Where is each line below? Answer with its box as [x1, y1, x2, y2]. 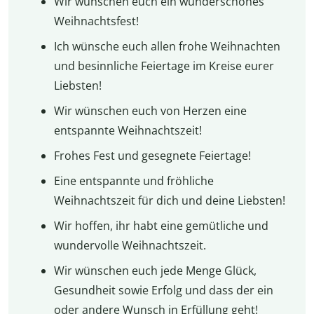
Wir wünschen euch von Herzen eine [53, 103, 247, 119]
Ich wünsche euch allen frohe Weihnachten [53, 39, 280, 55]
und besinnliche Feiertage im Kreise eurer [53, 58, 274, 74]
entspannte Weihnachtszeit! [53, 123, 202, 139]
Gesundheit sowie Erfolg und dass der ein [53, 282, 273, 299]
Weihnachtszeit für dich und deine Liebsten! [53, 193, 285, 209]
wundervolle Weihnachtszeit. [53, 238, 206, 254]
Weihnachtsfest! [53, 13, 139, 29]
